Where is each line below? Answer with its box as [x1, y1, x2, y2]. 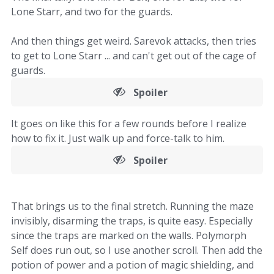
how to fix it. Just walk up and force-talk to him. [11, 131, 224, 145]
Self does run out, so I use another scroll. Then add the [11, 243, 262, 257]
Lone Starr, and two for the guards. [11, 5, 172, 18]
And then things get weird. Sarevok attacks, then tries [11, 34, 256, 48]
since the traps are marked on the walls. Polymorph [11, 229, 246, 242]
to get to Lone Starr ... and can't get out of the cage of [11, 49, 256, 62]
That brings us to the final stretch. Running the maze [11, 199, 254, 213]
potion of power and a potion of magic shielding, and [11, 258, 254, 272]
